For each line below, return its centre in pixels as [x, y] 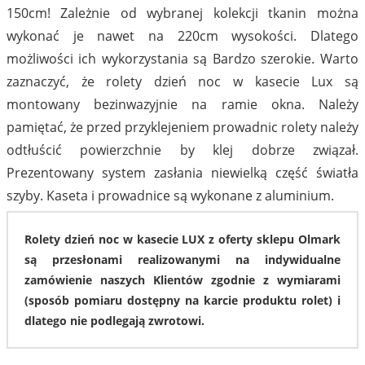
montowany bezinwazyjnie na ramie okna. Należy [182, 104]
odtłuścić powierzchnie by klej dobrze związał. [182, 150]
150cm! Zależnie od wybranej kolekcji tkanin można [182, 13]
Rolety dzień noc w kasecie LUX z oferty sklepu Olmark [182, 239]
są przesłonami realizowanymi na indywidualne [182, 259]
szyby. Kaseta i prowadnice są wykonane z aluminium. [170, 195]
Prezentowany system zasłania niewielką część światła [182, 172]
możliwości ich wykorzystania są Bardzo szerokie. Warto [182, 58]
